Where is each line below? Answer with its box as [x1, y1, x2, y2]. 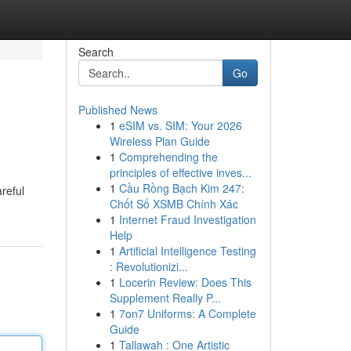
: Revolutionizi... [109, 259, 188, 274]
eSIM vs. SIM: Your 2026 [118, 118, 242, 133]
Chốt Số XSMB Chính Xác [109, 196, 238, 212]
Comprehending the [118, 149, 218, 165]
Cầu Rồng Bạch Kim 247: [118, 180, 244, 196]
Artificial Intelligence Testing [118, 243, 256, 259]
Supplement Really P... [109, 290, 221, 306]
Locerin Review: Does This [118, 274, 251, 290]
